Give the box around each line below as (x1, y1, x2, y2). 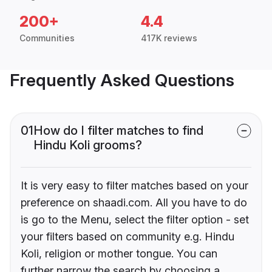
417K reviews (141, 33, 197, 44)
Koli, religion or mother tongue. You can (21, 247, 217, 260)
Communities (19, 33, 75, 44)
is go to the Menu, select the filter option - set (21, 213, 249, 226)
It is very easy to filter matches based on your (21, 179, 248, 192)
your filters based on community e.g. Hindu (21, 230, 234, 243)
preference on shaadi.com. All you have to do (21, 196, 247, 209)
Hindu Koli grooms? (33, 138, 142, 153)
